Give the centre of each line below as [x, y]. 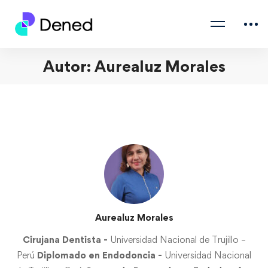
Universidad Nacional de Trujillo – [178, 240]
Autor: [68, 66]
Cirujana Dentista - [66, 240]
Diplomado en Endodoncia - [101, 255]
